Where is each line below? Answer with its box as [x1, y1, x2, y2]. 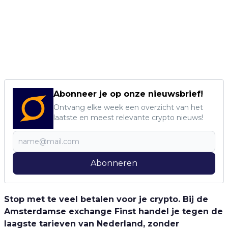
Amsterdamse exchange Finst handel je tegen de [4, 207, 223, 216]
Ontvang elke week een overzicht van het [53, 103, 203, 112]
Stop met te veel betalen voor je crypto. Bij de [4, 194, 208, 204]
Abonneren [91, 158, 137, 168]
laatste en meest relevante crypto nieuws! [53, 113, 203, 122]
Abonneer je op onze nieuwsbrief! [53, 89, 203, 99]
